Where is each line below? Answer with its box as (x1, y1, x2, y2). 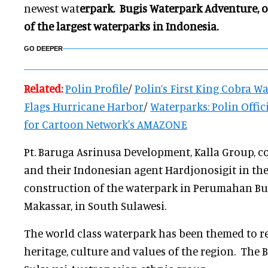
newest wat (24, 1, 80, 16)
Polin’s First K (135, 81, 202, 96)
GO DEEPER (24, 45, 63, 53)
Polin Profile (65, 81, 128, 96)
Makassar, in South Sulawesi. (24, 199, 166, 213)
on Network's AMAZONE (70, 117, 187, 132)
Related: (24, 81, 65, 96)
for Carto (24, 117, 70, 132)
